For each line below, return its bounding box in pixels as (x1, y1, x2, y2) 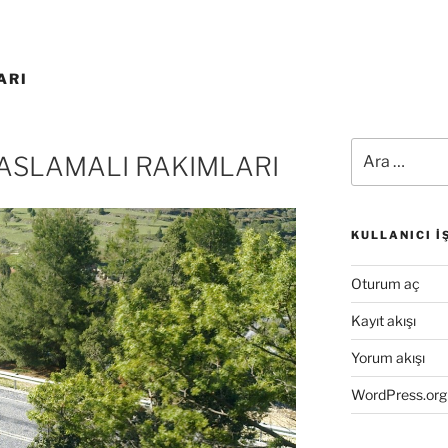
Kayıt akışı (350, 311, 416, 329)
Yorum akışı (350, 348, 425, 366)
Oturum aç (350, 274, 420, 292)
